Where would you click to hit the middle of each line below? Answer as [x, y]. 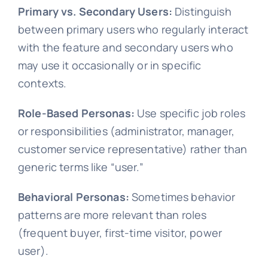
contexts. [42, 83]
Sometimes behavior [182, 197]
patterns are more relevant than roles [112, 215]
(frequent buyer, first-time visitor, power [120, 233]
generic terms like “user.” [80, 167]
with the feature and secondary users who [125, 48]
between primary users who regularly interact [133, 30]
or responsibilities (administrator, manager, [126, 131]
